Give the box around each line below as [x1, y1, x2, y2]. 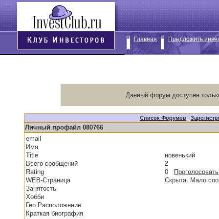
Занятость [26, 185, 57, 192]
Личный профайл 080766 [25, 124, 104, 131]
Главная [134, 36, 157, 43]
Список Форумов [140, 115, 186, 121]
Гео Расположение [26, 201, 82, 209]
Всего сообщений [26, 160, 78, 167]
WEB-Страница [26, 176, 71, 184]
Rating [26, 168, 44, 175]
